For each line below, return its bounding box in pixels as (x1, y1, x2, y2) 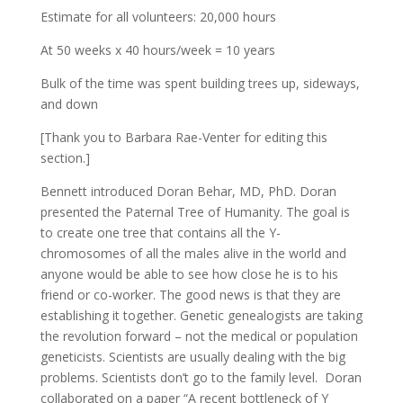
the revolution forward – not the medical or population (40, 327, 358, 345)
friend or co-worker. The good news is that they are (40, 286, 341, 303)
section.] (40, 149, 90, 166)
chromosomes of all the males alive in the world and (40, 245, 346, 262)
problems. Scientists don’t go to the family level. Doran (40, 369, 362, 386)
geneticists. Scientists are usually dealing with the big (40, 348, 345, 365)
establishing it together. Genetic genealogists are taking (40, 307, 363, 324)
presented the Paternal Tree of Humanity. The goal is (40, 203, 350, 220)
